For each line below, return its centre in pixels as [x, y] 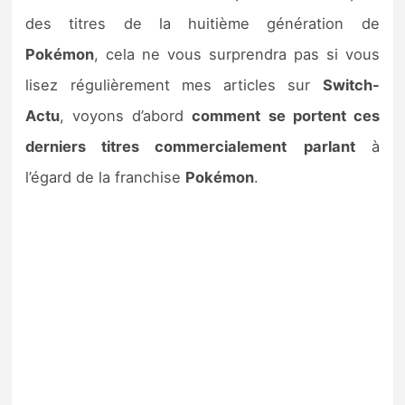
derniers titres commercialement [156, 147]
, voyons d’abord [126, 116]
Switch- [351, 85]
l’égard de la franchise [106, 178]
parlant [329, 147]
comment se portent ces [286, 116]
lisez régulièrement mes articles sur [174, 85]
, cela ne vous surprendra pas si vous [237, 55]
